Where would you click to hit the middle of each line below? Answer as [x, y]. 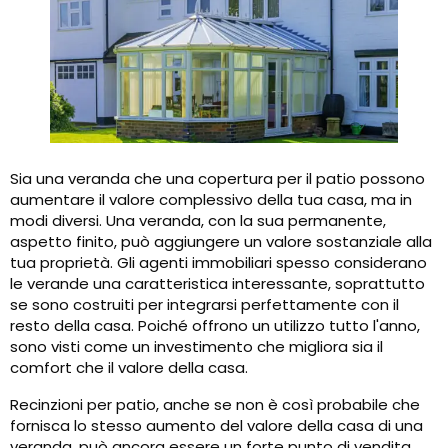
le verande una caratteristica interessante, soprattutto [217, 284]
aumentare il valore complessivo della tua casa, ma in [211, 200]
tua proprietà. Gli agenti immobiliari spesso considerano [218, 263]
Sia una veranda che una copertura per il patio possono [217, 179]
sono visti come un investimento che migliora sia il [196, 347]
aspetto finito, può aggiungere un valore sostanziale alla [221, 242]
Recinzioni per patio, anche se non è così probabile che [215, 405]
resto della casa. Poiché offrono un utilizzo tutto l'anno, [215, 326]
